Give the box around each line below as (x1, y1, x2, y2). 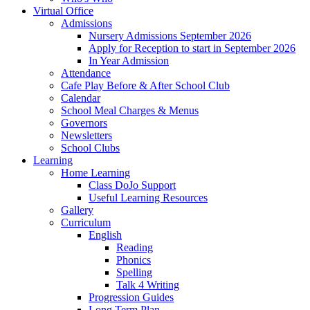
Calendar (61, 91, 100, 104)
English (89, 228, 122, 241)
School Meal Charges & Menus (61, 104, 199, 116)
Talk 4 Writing (116, 278, 179, 291)
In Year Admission (89, 54, 169, 66)
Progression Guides (89, 291, 174, 303)
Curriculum (61, 216, 111, 228)
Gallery (61, 203, 93, 216)
